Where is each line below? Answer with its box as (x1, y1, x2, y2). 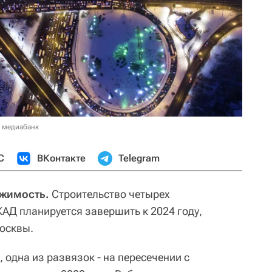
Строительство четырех (49, 187, 170, 200)
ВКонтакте (37, 152, 86, 164)
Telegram (118, 152, 160, 164)
